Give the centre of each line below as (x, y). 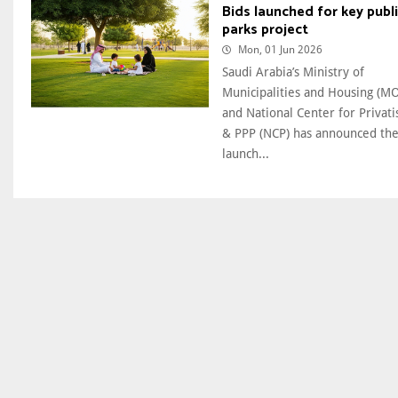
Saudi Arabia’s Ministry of (293, 72)
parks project (265, 30)
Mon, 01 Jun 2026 (280, 50)
